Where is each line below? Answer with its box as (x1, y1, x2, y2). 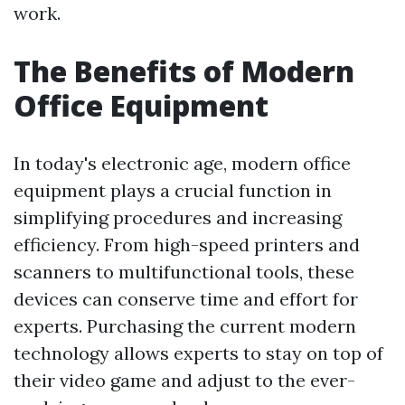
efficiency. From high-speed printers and (14, 233, 360, 256)
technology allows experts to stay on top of (14, 342, 383, 364)
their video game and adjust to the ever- (14, 369, 355, 391)
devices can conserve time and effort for (14, 287, 358, 310)
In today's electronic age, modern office (14, 152, 351, 174)
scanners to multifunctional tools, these (14, 260, 354, 283)
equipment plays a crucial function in (14, 179, 332, 202)
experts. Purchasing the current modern (14, 315, 356, 337)
